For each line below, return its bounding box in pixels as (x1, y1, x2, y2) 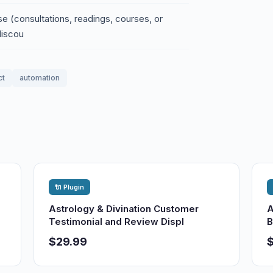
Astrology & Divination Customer (49, 203, 199, 214)
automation (19, 73, 60, 82)
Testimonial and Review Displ (49, 216, 185, 227)
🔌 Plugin (55, 183, 85, 191)
